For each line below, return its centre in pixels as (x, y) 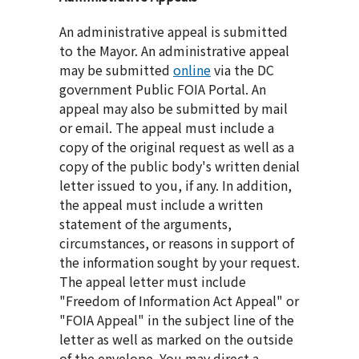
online (192, 70)
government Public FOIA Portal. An (163, 89)
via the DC (242, 70)
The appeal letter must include (153, 282)
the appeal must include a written (161, 205)
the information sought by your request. (179, 262)
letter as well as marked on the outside (176, 339)
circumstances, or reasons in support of (177, 243)
